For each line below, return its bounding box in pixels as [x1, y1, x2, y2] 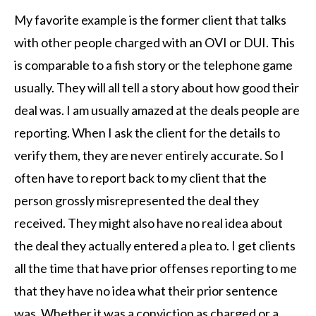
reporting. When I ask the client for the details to [14, 125, 280, 140]
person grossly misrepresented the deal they [14, 193, 259, 208]
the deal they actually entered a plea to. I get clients [14, 238, 296, 253]
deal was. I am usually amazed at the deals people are [14, 102, 300, 118]
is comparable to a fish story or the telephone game [14, 57, 293, 73]
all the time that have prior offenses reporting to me [14, 260, 297, 276]
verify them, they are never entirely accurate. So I [14, 147, 284, 163]
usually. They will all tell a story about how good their [14, 80, 299, 95]
